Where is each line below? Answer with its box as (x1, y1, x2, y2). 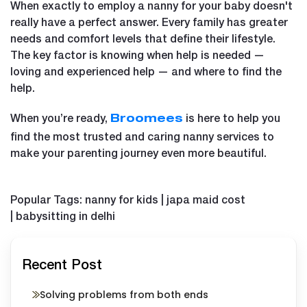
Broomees (110, 114, 183, 125)
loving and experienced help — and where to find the (10, 64, 282, 77)
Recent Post (22, 255, 102, 272)
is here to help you (183, 110, 280, 124)
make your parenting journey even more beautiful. (10, 145, 267, 159)
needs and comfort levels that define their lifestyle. (10, 31, 275, 45)
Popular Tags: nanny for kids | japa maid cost (10, 192, 245, 206)
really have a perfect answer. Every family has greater (10, 14, 288, 28)
